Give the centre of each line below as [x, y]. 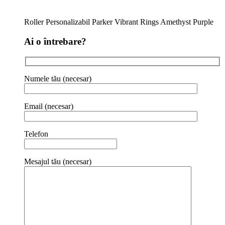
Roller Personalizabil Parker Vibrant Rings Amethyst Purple [119, 22]
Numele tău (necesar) [58, 79]
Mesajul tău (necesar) [58, 162]
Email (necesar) [49, 106]
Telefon [36, 134]
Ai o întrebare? [55, 42]
